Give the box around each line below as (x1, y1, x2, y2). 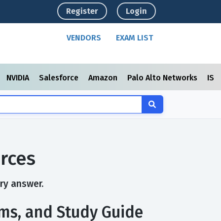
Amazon (88, 73, 119, 82)
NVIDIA (6, 73, 31, 82)
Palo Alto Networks (127, 73, 199, 82)
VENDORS (67, 33, 102, 42)
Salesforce (39, 73, 80, 82)
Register (66, 6, 99, 16)
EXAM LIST (116, 33, 153, 42)
